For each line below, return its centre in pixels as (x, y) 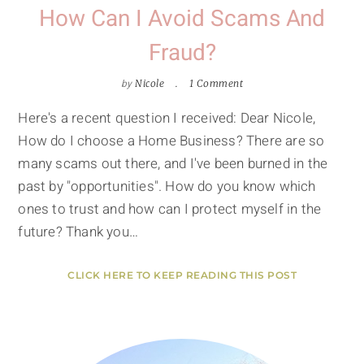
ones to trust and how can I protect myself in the (170, 210)
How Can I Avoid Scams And (182, 19)
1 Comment (216, 84)
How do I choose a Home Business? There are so (171, 141)
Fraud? (182, 54)
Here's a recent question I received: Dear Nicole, (167, 119)
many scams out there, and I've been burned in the (173, 164)
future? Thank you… (78, 232)
